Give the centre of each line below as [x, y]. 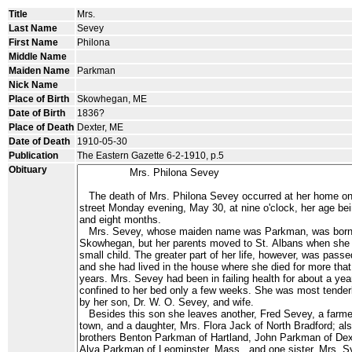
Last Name [33, 28]
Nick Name [33, 85]
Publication [33, 156]
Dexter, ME [100, 127]
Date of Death [39, 141]
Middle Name [38, 57]
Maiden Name [39, 71]
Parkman [96, 71]
